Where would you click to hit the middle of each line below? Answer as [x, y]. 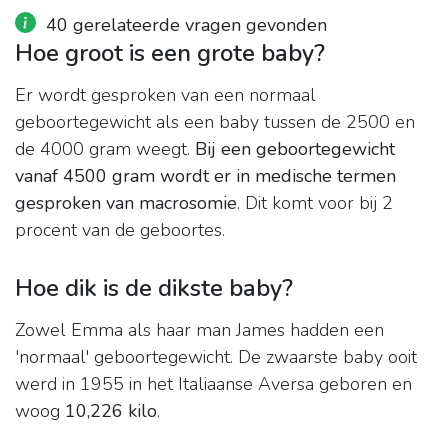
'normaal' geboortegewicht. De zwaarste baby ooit [216, 357]
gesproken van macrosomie [126, 203]
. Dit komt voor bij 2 [315, 203]
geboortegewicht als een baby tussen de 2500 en [215, 122]
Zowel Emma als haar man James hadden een [199, 330]
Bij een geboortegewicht [295, 149]
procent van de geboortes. [120, 230]
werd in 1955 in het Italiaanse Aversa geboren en [213, 384]
